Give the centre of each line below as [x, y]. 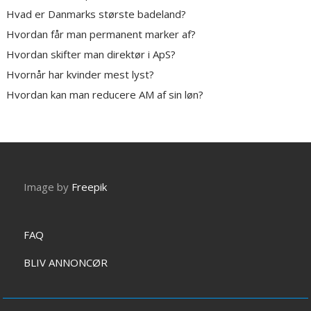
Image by [48, 187]
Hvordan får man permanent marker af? [101, 34]
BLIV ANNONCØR [66, 263]
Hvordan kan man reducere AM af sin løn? [105, 95]
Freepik [90, 187]
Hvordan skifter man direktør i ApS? [91, 54]
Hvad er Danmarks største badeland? [96, 14]
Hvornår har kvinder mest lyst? [81, 75]
